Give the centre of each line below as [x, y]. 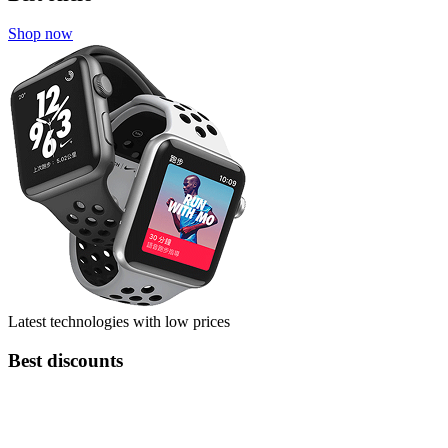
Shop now [40, 34]
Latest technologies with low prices [119, 322]
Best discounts [65, 360]
